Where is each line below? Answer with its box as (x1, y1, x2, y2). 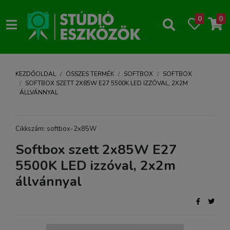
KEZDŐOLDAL (15, 70, 56, 78)
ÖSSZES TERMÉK (66, 70, 114, 78)
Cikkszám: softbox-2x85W (15, 124, 97, 133)
